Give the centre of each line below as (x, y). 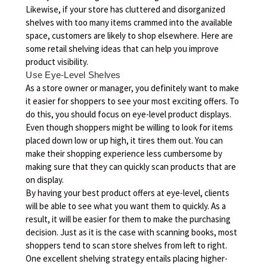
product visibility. (57, 61)
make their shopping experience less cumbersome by (124, 153)
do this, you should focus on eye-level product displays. (129, 114)
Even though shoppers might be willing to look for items (130, 127)
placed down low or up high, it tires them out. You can (125, 140)
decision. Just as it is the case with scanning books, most (132, 232)
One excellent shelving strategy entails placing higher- (127, 258)
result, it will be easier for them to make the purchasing (128, 219)
